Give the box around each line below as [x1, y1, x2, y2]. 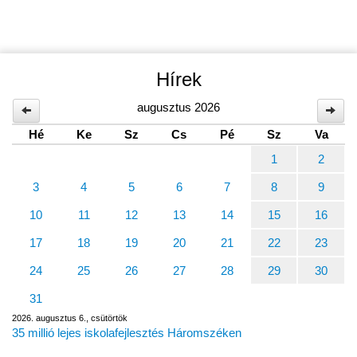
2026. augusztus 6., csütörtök [12, 312, 127, 323]
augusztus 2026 [136, 100, 220, 114]
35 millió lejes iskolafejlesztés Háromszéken [12, 325, 241, 339]
